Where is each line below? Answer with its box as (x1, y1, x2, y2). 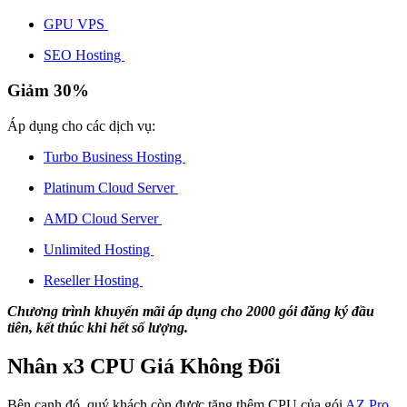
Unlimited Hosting (44, 241, 154, 257)
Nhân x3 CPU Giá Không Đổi (7, 353, 281, 378)
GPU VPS (44, 16, 108, 33)
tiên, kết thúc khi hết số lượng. (7, 319, 192, 335)
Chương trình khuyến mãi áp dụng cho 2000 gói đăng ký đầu (7, 303, 374, 319)
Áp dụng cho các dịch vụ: (7, 117, 159, 134)
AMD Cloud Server (44, 210, 162, 226)
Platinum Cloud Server (44, 179, 178, 195)
